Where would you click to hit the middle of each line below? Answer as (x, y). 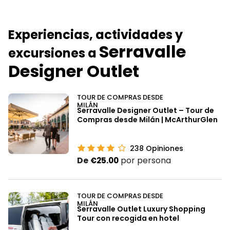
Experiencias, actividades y (95, 34)
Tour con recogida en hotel (128, 218)
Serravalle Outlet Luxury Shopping (141, 209)
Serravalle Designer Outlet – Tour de (146, 110)
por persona (146, 160)
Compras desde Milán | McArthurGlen (147, 119)
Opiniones (164, 148)
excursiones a (54, 53)
